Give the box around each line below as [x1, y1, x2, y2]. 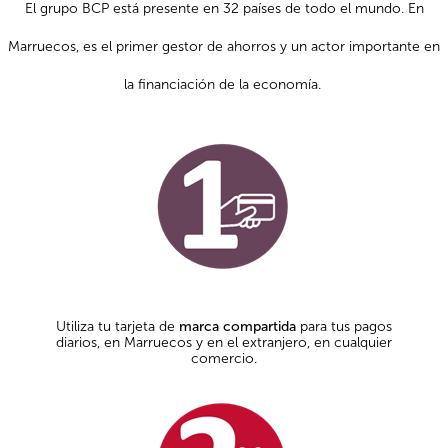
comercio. [191, 349, 257, 367]
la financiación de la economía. [123, 75, 325, 93]
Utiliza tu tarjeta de [56, 317, 179, 335]
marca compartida [179, 317, 296, 335]
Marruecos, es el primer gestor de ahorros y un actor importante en [8, 37, 440, 55]
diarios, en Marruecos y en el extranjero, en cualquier [56, 333, 392, 351]
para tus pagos [296, 317, 392, 335]
